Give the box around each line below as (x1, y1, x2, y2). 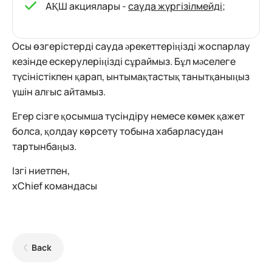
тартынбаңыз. (12, 140, 76, 154)
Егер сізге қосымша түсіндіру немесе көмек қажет (12, 109, 245, 123)
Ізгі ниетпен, (12, 164, 70, 178)
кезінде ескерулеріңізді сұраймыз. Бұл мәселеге (12, 55, 236, 69)
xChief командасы (12, 179, 97, 193)
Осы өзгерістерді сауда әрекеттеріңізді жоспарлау (12, 39, 250, 53)
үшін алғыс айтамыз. (12, 85, 106, 99)
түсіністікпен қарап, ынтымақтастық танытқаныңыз (12, 70, 250, 84)
